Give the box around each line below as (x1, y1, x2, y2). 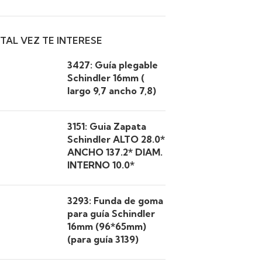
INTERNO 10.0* (67, 159, 135, 171)
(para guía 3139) (67, 233, 139, 245)
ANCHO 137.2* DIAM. (67, 146, 163, 158)
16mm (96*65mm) (67, 220, 146, 232)
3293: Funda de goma (67, 195, 163, 206)
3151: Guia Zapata (67, 120, 146, 132)
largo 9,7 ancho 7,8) (67, 85, 156, 96)
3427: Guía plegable (67, 59, 158, 71)
